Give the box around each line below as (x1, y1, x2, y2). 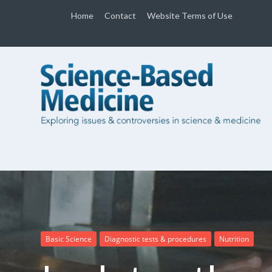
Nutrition (219, 234, 250, 245)
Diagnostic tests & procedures (104, 234, 207, 245)
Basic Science (46, 234, 92, 245)
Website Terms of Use (147, 10, 233, 21)
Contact (104, 10, 137, 21)
